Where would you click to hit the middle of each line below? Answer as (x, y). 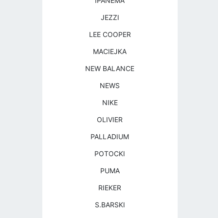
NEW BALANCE (110, 68)
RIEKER (110, 188)
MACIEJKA (110, 51)
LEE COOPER (110, 34)
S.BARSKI (110, 205)
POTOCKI (110, 154)
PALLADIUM (110, 136)
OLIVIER (110, 119)
